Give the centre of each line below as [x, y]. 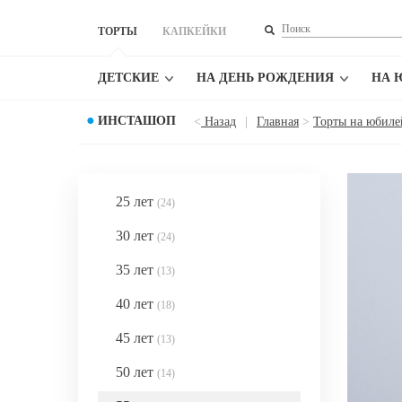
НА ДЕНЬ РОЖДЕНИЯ [265, 78]
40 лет [136, 304]
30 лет [136, 236]
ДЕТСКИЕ [128, 78]
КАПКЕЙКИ [194, 31]
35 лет [136, 270]
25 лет [136, 201]
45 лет [136, 338]
